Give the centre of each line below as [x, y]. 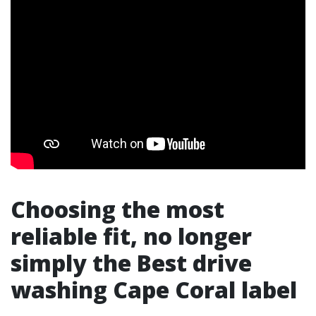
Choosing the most [117, 209]
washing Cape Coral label [154, 290]
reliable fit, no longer [131, 236]
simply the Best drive [131, 263]
